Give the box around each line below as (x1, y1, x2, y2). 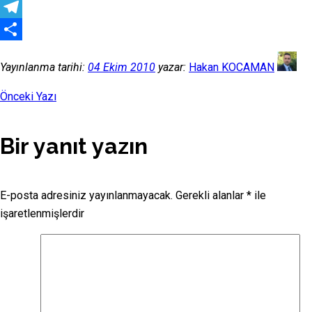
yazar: (155, 61, 186, 74)
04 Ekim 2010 (88, 61, 155, 74)
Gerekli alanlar (175, 189, 247, 202)
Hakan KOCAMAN (189, 61, 274, 74)
